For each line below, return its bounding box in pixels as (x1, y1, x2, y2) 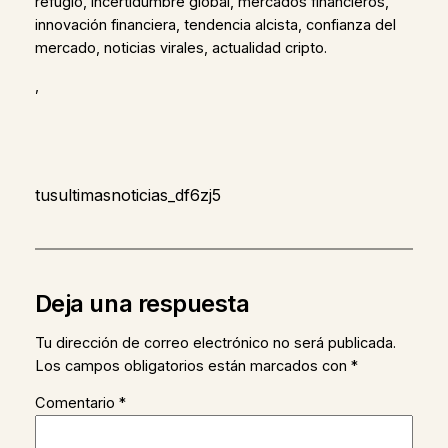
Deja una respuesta (34, 289, 250, 319)
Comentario (34, 394, 119, 413)
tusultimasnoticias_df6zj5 (34, 185, 221, 206)
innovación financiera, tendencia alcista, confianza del (34, 16, 396, 35)
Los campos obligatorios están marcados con (34, 356, 351, 375)
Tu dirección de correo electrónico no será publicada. (34, 333, 396, 352)
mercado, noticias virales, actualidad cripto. (34, 39, 327, 58)
